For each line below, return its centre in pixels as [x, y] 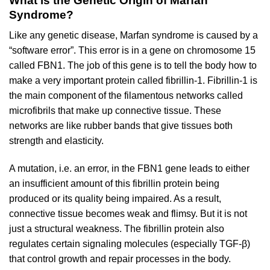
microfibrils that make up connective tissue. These [115, 111]
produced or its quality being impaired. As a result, [115, 199]
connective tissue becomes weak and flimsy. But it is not [128, 214]
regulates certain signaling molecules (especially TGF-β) [130, 244]
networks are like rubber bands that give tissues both [121, 126]
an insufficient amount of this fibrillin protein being [114, 184]
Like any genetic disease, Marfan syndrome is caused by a [133, 36]
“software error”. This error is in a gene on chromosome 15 [132, 51]
